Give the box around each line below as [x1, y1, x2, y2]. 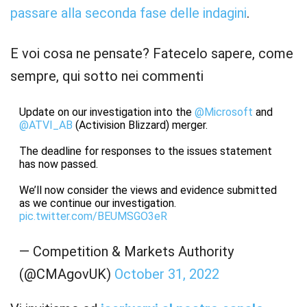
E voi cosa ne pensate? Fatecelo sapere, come [10, 45, 293, 62]
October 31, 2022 [114, 266, 219, 282]
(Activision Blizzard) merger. [72, 119, 208, 132]
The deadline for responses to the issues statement [19, 145, 272, 158]
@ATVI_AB [19, 119, 73, 132]
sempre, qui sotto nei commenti [10, 68, 204, 84]
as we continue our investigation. [19, 197, 176, 210]
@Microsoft [194, 106, 253, 119]
